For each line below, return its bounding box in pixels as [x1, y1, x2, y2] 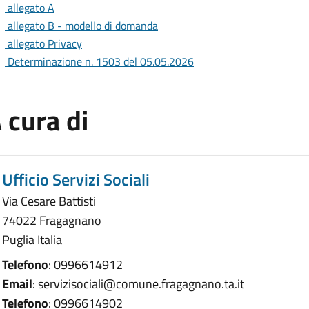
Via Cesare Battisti [2, 191, 96, 210]
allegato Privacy [8, 34, 82, 52]
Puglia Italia [2, 230, 62, 249]
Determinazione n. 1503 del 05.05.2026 [8, 52, 194, 70]
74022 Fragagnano [2, 210, 101, 230]
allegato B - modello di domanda [8, 17, 158, 34]
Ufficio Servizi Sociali [2, 166, 150, 192]
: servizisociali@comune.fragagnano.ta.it [32, 274, 244, 293]
